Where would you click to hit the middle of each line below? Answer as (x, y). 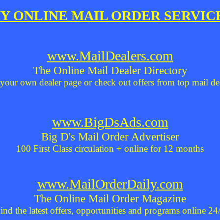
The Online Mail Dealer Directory (110, 70)
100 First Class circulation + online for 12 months (110, 149)
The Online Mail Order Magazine (110, 198)
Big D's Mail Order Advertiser (110, 137)
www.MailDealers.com (110, 56)
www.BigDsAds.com (110, 122)
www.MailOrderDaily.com (110, 184)
